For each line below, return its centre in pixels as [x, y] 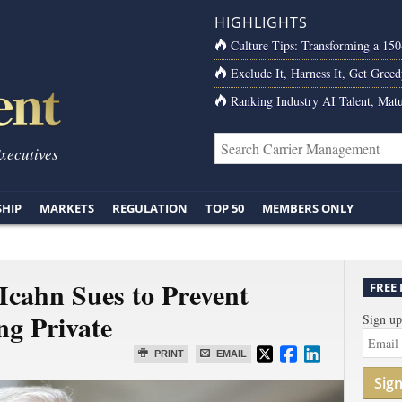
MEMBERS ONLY [308, 208]
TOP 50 [225, 208]
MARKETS [67, 208]
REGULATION [150, 208]
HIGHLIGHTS [261, 22]
